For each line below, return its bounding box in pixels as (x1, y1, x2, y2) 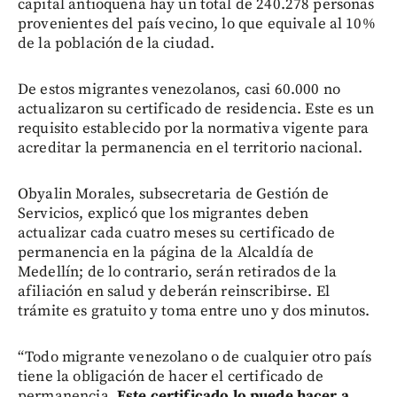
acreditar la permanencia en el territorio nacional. (18, 137, 363, 158)
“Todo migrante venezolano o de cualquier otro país (18, 346, 372, 367)
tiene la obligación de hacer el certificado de (18, 366, 323, 386)
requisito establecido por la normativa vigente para (18, 118, 370, 138)
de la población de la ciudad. (18, 33, 215, 53)
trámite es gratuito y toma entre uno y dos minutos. (18, 300, 370, 321)
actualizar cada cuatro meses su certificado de (18, 222, 335, 243)
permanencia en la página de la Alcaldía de (18, 242, 315, 262)
